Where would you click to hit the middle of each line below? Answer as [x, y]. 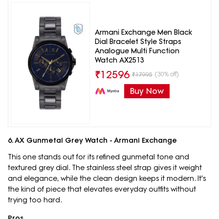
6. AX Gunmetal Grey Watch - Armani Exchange [92, 140]
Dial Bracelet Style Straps [138, 41]
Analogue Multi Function [137, 51]
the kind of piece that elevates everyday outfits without [102, 189]
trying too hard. [35, 200]
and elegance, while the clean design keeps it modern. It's [107, 178]
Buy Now [147, 91]
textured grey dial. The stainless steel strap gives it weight [105, 167]
